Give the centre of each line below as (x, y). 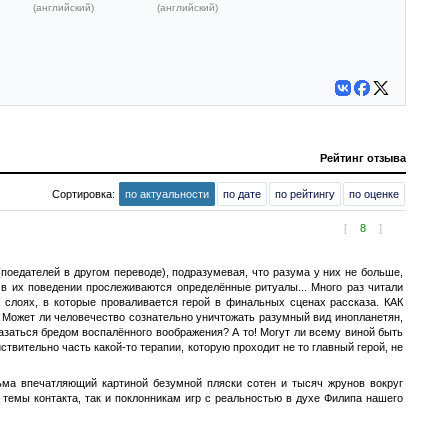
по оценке (374, 194)
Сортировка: (85, 194)
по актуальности (167, 194)
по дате (242, 194)
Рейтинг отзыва (363, 158)
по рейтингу (305, 194)
